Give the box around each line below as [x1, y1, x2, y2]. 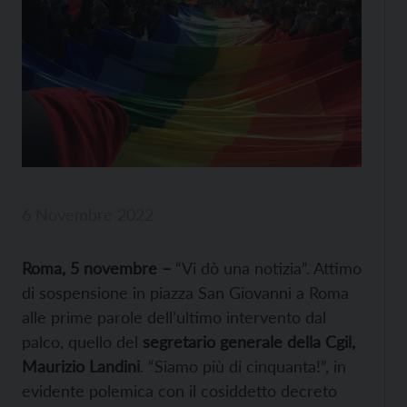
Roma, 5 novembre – [22, 257, 171, 278]
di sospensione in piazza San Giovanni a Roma [22, 282, 349, 303]
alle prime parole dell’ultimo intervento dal [22, 306, 326, 327]
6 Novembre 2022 [22, 203, 154, 224]
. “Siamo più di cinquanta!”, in [140, 355, 346, 376]
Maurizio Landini [22, 355, 140, 376]
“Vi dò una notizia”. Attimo [171, 257, 362, 278]
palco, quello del [22, 331, 143, 352]
